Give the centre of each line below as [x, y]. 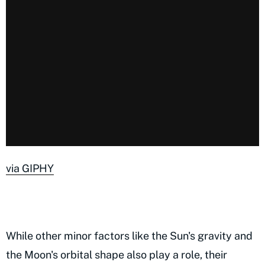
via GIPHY [30, 169]
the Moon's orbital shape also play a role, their [117, 255]
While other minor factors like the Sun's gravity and [129, 236]
